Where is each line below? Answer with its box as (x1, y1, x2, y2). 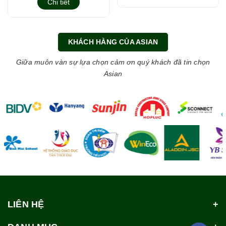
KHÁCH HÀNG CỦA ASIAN (68, 38, 158, 46)
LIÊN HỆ (8, 199, 44, 209)
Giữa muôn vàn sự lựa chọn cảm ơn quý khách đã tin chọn (16, 58, 210, 66)
